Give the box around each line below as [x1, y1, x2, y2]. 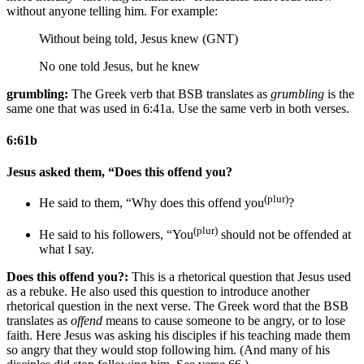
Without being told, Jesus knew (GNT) [39, 31, 238, 45]
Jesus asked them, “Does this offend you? [6, 165, 232, 180]
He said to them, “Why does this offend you [39, 196, 264, 210]
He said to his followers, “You [39, 227, 193, 241]
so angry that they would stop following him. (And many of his [6, 342, 330, 357]
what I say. [39, 241, 94, 256]
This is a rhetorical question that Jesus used [128, 269, 351, 284]
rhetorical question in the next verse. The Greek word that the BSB [6, 298, 349, 313]
